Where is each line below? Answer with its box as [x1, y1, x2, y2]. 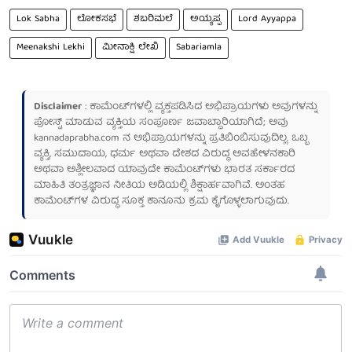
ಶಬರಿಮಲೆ [134, 10, 173, 27]
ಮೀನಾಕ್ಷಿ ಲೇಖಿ [102, 38, 159, 56]
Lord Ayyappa [238, 10, 296, 27]
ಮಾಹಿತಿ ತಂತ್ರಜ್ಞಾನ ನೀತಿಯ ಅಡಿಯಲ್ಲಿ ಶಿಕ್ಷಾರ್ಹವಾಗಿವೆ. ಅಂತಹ [34, 176, 284, 195]
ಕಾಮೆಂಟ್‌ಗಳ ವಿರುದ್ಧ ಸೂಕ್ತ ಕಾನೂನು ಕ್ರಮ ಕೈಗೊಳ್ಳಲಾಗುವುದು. [34, 192, 289, 211]
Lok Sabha [16, 10, 60, 27]
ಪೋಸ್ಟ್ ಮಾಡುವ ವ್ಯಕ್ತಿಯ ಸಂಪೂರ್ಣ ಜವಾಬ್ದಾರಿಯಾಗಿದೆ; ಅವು [34, 113, 288, 132]
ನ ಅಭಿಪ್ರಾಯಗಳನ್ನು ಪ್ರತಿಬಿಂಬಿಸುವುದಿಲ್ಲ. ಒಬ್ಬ [119, 129, 308, 148]
